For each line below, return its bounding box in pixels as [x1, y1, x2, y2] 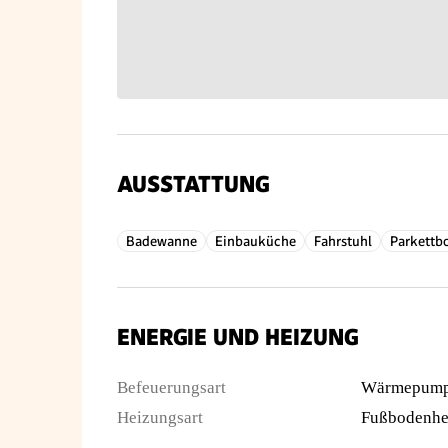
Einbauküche [215, 233, 296, 249]
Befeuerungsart [117, 378, 226, 397]
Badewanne [126, 233, 197, 249]
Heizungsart [117, 408, 203, 427]
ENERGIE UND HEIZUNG [117, 324, 358, 351]
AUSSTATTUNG [117, 171, 269, 198]
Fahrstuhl [314, 233, 372, 249]
